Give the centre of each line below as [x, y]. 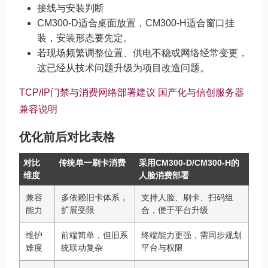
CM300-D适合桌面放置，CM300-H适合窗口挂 [136, 23]
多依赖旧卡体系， [95, 197]
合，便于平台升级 [175, 210]
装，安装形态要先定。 [85, 38]
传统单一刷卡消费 [92, 163]
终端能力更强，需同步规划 [191, 235]
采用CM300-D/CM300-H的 [189, 163]
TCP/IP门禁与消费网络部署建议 [87, 92]
